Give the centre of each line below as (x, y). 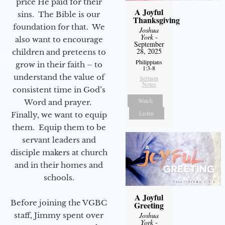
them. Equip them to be (59, 128)
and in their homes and (59, 165)
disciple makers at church (59, 153)
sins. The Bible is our (59, 15)
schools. (59, 178)
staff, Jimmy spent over (59, 215)
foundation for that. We (59, 27)
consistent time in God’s (59, 90)
